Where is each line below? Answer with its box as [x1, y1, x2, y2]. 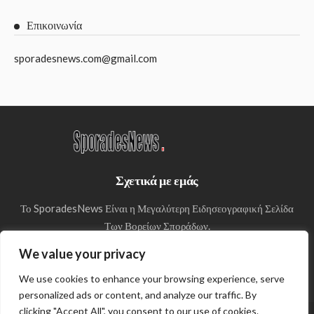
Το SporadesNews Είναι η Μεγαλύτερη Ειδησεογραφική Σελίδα [20, 202, 294, 215]
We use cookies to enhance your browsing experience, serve [19, 273, 285, 285]
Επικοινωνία [27, 18, 82, 34]
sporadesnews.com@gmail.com [14, 52, 157, 65]
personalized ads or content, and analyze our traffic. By [19, 289, 257, 301]
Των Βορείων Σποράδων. [104, 219, 210, 233]
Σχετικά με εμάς [116, 172, 198, 190]
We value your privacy [19, 246, 146, 261]
